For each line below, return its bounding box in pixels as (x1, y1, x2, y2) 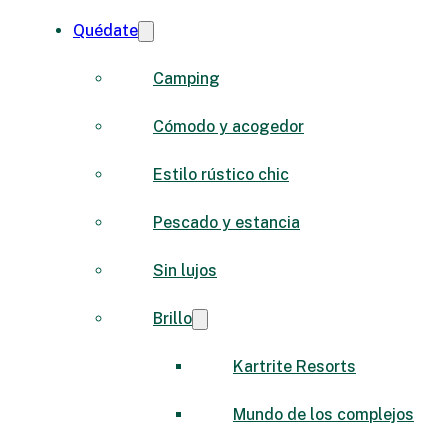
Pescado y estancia (153, 212, 300, 232)
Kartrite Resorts (233, 356, 356, 376)
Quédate (73, 20, 138, 40)
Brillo (153, 308, 192, 328)
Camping (153, 68, 220, 88)
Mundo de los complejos (233, 404, 414, 424)
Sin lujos (153, 260, 217, 280)
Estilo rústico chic (153, 164, 289, 184)
